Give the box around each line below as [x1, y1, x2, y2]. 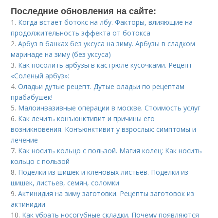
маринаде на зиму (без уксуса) [11, 50, 111, 59]
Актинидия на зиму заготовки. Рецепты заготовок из [18, 189, 195, 198]
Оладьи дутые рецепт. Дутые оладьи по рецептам [18, 82, 185, 91]
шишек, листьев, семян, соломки [11, 178, 120, 187]
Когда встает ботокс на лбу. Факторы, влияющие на [18, 18, 193, 27]
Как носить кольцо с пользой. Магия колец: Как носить [18, 146, 202, 155]
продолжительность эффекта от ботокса [11, 28, 151, 37]
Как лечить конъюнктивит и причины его [18, 114, 155, 123]
